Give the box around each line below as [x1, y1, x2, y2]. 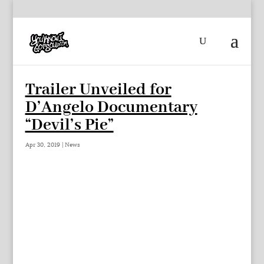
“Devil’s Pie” [25, 115, 114, 136]
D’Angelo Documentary [25, 97, 197, 118]
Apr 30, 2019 [25, 141, 60, 148]
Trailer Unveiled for [25, 80, 171, 100]
